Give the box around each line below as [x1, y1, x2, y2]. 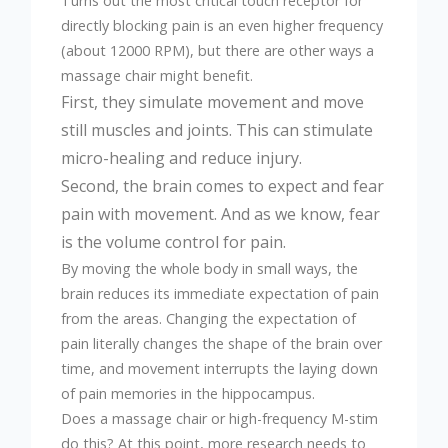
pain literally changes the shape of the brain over [61, 333, 383, 353]
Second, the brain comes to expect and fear [61, 174, 385, 197]
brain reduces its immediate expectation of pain [61, 283, 380, 303]
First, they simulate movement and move [61, 90, 365, 113]
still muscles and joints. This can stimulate [61, 118, 374, 141]
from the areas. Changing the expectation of [61, 308, 357, 328]
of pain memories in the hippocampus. [61, 383, 320, 403]
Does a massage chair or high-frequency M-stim [61, 408, 379, 428]
